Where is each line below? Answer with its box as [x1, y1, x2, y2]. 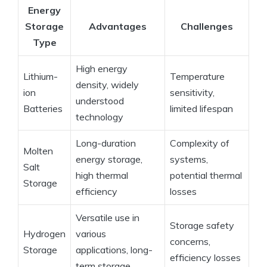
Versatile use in [76, 212, 139, 224]
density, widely [76, 79, 139, 91]
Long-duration [76, 137, 136, 150]
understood [76, 95, 124, 107]
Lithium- [23, 70, 58, 83]
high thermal [76, 169, 128, 182]
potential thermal [170, 169, 242, 182]
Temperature [170, 70, 225, 83]
